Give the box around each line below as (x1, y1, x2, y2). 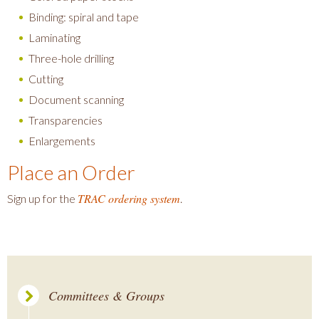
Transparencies (28, 113, 103, 127)
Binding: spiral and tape (28, 10, 139, 23)
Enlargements (28, 134, 95, 147)
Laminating (28, 31, 80, 44)
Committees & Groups (48, 287, 164, 304)
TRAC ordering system (78, 191, 180, 206)
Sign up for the (7, 192, 78, 205)
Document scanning (28, 93, 124, 106)
